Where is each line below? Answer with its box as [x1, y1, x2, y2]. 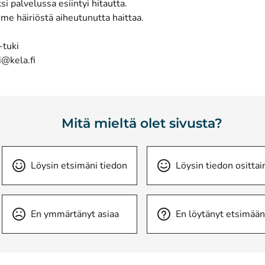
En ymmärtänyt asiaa [31, 208, 119, 221]
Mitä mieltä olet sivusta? [62, 115, 222, 131]
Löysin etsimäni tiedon [31, 159, 127, 172]
